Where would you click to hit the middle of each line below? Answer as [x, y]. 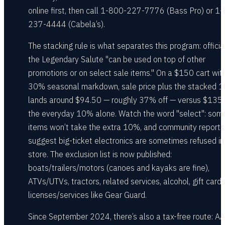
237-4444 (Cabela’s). [67, 24]
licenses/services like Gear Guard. [87, 195]
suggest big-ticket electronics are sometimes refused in [126, 141]
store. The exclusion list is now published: [100, 154]
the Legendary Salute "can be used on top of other [117, 59]
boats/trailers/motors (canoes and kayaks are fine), [119, 168]
